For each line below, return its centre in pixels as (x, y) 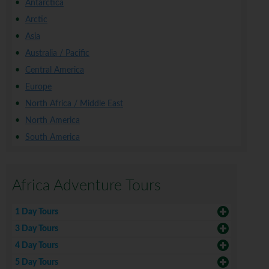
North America (53, 121)
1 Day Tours (37, 212)
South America (53, 138)
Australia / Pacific (57, 54)
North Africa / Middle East (74, 104)
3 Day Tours (37, 229)
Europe (38, 87)
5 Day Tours (37, 263)
